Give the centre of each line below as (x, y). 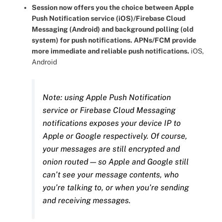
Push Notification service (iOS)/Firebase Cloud (109, 18)
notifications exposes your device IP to (112, 123)
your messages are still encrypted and (111, 149)
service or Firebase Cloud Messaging (109, 110)
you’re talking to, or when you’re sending (116, 188)
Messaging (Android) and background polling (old (112, 29)
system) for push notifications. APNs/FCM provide (114, 40)
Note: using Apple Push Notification (107, 97)
